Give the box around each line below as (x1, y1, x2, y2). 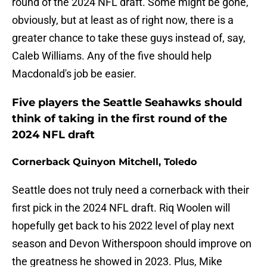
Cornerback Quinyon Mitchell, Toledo (12, 156, 197, 168)
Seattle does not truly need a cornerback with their (12, 184, 249, 197)
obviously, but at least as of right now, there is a (12, 14, 234, 27)
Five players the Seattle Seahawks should (12, 96, 242, 110)
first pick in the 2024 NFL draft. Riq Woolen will (12, 201, 230, 215)
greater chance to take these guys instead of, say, (12, 32, 246, 45)
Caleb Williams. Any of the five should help (12, 49, 212, 63)
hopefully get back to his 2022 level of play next (12, 219, 234, 232)
